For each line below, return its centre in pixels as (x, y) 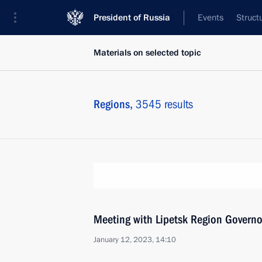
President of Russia (132, 18)
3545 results (164, 104)
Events (211, 18)
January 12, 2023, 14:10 (135, 240)
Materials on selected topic (147, 53)
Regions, (115, 104)
